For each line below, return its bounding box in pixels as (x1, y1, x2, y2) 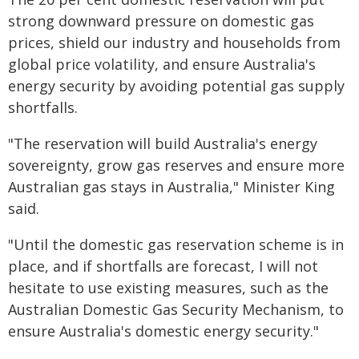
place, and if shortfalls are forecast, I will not (8, 256, 318, 276)
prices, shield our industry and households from (8, 33, 341, 52)
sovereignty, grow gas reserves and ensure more (8, 155, 345, 175)
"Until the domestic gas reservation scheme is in (8, 235, 344, 254)
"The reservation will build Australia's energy (8, 134, 317, 153)
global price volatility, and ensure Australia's (8, 54, 316, 74)
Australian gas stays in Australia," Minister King (8, 177, 335, 196)
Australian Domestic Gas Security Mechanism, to (8, 300, 344, 319)
